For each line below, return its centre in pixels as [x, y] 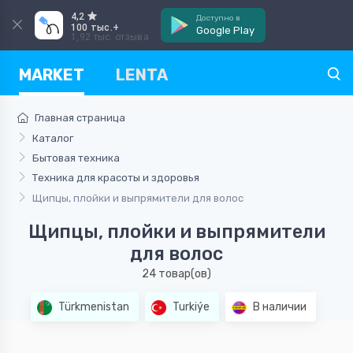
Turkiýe [190, 307]
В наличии [279, 307]
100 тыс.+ [95, 28]
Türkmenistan [92, 307]
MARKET [52, 75]
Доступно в [218, 18]
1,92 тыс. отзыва [110, 37]
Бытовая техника [76, 158]
